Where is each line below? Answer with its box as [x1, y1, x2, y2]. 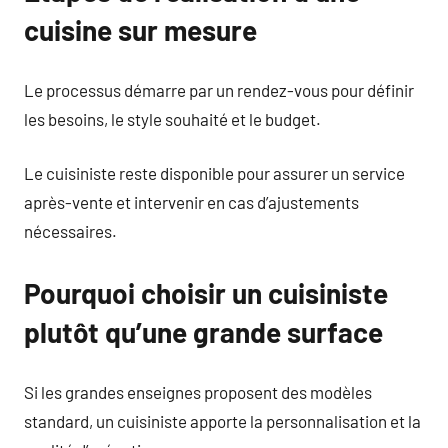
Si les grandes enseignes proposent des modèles [24, 381, 372, 402]
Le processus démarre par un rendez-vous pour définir [24, 79, 414, 100]
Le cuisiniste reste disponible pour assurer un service [24, 163, 405, 183]
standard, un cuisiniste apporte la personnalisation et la [24, 410, 421, 431]
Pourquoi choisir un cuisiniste [24, 276, 388, 310]
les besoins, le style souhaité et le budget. [24, 108, 321, 129]
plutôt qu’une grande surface [24, 315, 383, 349]
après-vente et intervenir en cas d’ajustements [24, 192, 359, 212]
